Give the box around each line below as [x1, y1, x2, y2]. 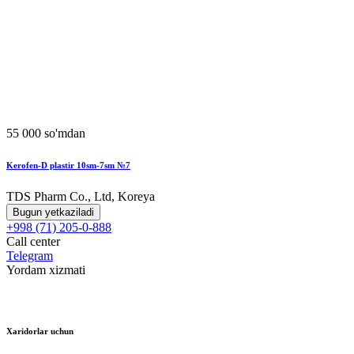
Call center [6, 235, 60, 249]
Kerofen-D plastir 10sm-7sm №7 [6, 160, 130, 171]
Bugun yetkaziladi [13, 206, 94, 219]
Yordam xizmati [6, 263, 85, 277]
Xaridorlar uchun [6, 326, 73, 337]
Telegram [6, 249, 53, 263]
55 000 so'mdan [6, 126, 85, 141]
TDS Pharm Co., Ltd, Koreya [6, 190, 155, 204]
